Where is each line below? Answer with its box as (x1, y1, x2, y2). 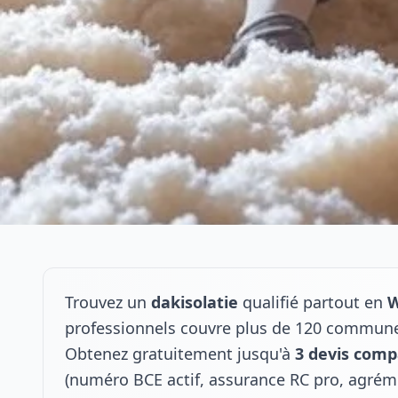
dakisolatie (151, 291, 238, 313)
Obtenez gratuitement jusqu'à (65, 343, 295, 364)
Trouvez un (65, 291, 151, 313)
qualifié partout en (238, 291, 387, 313)
